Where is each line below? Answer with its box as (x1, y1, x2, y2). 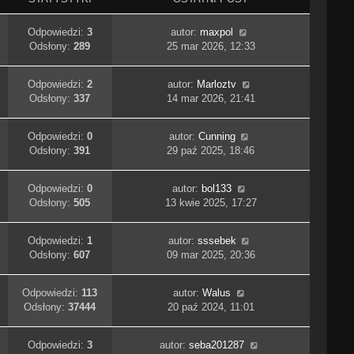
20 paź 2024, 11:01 (167, 301, 254, 314)
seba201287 (189, 339, 245, 352)
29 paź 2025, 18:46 (167, 145, 255, 157)
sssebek (197, 235, 236, 247)
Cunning (198, 130, 235, 143)
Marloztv (197, 78, 237, 91)
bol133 (201, 183, 232, 195)
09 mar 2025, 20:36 (166, 249, 255, 262)
